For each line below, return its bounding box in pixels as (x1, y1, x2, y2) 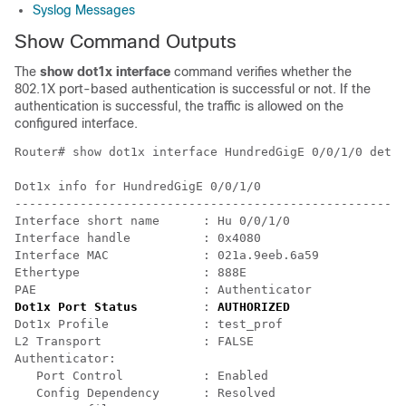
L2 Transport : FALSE (14, 333, 254, 348)
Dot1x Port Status (14, 299, 138, 314)
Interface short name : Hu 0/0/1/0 (14, 213, 290, 227)
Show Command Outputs (14, 30, 237, 52)
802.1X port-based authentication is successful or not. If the (14, 81, 371, 96)
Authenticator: (14, 351, 116, 365)
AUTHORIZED (217, 299, 290, 314)
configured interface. (14, 115, 138, 130)
